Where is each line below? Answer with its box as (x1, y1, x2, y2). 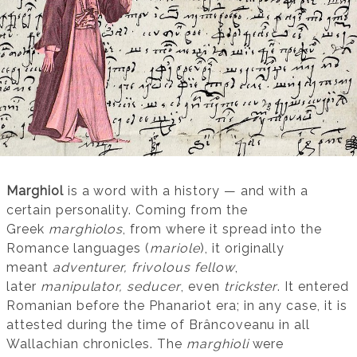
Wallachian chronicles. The (6, 335, 186, 351)
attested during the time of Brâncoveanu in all (6, 316, 311, 332)
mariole (150, 240, 200, 256)
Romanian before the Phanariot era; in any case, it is (6, 297, 347, 313)
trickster (223, 278, 278, 294)
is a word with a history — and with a (63, 182, 309, 198)
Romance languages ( (6, 240, 151, 256)
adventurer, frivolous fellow (52, 259, 235, 275)
